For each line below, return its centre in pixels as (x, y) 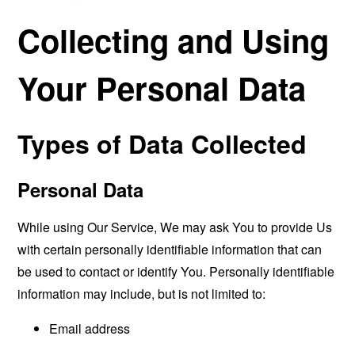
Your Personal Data (162, 88)
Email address (90, 328)
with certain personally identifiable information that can (170, 249)
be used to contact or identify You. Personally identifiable (176, 271)
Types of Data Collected (162, 143)
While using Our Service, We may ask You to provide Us (175, 227)
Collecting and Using (174, 40)
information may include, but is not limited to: (142, 294)
